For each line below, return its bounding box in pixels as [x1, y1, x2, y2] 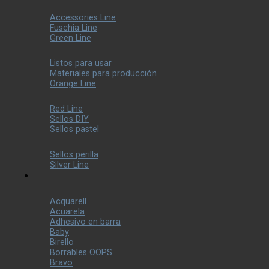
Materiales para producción [50, 68, 157, 79]
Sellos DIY [50, 114, 89, 124]
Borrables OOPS [50, 247, 112, 258]
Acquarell [50, 196, 86, 207]
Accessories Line [50, 13, 116, 23]
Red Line [50, 104, 83, 114]
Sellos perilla [50, 150, 98, 160]
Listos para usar [50, 58, 112, 68]
